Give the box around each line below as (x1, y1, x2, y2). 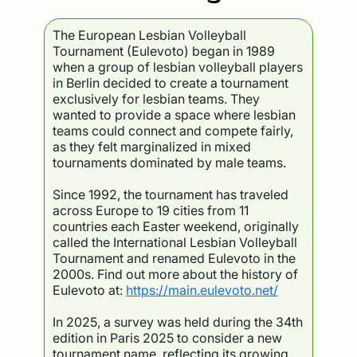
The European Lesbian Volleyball (52, 27, 246, 44)
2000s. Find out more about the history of (52, 266, 298, 283)
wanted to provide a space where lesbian (52, 107, 296, 124)
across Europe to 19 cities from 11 (52, 202, 249, 219)
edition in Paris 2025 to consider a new (52, 330, 282, 347)
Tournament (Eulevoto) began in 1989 (52, 43, 275, 60)
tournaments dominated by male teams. (52, 155, 286, 171)
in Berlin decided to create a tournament (52, 75, 288, 92)
